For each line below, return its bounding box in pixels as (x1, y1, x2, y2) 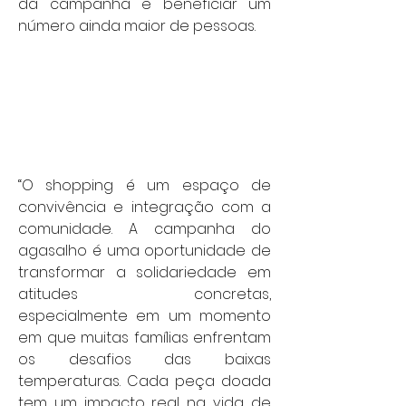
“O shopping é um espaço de (18, 175, 271, 197)
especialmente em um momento (18, 305, 271, 327)
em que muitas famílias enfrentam (18, 327, 271, 349)
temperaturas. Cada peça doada (18, 371, 271, 392)
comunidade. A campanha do (18, 218, 271, 240)
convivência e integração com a (18, 197, 271, 218)
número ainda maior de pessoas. (18, 14, 256, 36)
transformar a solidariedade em (18, 262, 271, 284)
